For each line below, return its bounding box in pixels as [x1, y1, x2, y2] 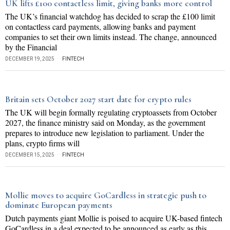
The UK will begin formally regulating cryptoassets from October [5, 107, 217, 118]
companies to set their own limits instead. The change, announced [5, 31, 217, 42]
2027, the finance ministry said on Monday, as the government [5, 117, 205, 128]
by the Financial [5, 42, 57, 52]
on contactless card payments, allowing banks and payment [5, 21, 196, 32]
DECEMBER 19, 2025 [5, 56, 54, 62]
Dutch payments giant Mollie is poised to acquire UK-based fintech [5, 213, 222, 223]
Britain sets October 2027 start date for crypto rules [5, 94, 191, 105]
